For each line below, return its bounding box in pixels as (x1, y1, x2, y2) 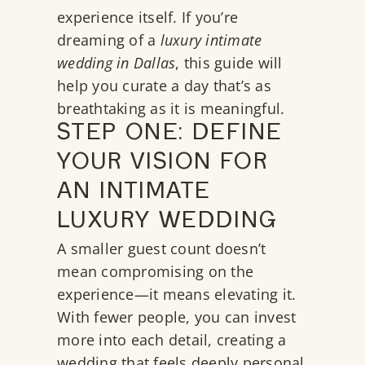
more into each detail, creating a (57, 330, 287, 350)
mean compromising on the (57, 262, 253, 282)
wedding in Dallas (57, 53, 176, 73)
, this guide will (175, 53, 283, 73)
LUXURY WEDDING (57, 209, 279, 236)
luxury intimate (160, 30, 262, 51)
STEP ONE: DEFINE (57, 121, 283, 148)
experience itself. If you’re (57, 7, 238, 28)
